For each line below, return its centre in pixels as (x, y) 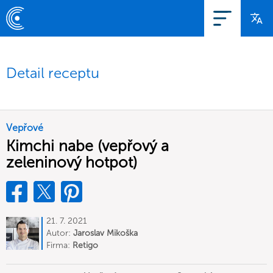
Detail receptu (53, 73)
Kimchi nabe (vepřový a (87, 146)
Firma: (59, 245)
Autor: (60, 233)
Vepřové (25, 128)
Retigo (85, 245)
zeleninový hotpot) (72, 162)
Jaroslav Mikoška (105, 233)
